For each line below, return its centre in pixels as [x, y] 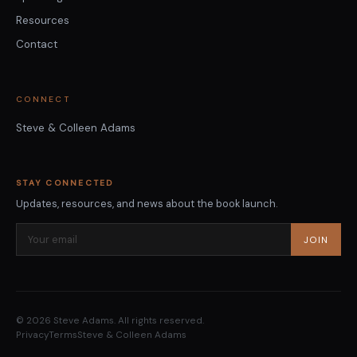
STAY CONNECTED [65, 183]
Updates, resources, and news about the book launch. [147, 204]
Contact [37, 44]
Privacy [32, 335]
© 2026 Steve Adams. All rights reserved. [110, 320]
